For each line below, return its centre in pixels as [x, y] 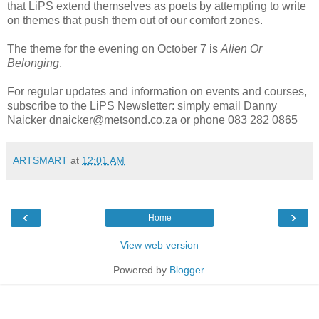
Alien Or [241, 48]
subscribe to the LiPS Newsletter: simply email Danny [142, 105]
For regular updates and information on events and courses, [157, 91]
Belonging [33, 63]
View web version [159, 245]
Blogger [186, 270]
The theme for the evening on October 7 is [114, 48]
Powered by [141, 270]
